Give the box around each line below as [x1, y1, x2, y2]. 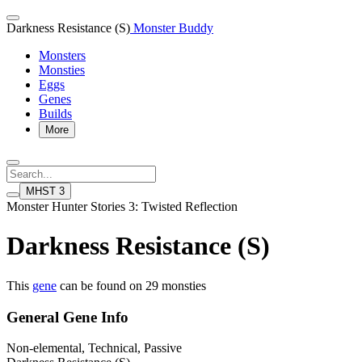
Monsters [39, 48, 86, 62]
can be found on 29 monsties [57, 278, 206, 293]
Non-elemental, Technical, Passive [6, 341, 182, 356]
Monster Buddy [130, 21, 213, 35]
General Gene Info [6, 308, 128, 326]
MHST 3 [26, 185, 65, 197]
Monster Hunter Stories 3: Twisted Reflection [6, 200, 238, 213]
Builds [39, 107, 72, 120]
